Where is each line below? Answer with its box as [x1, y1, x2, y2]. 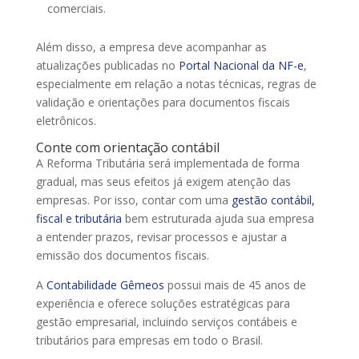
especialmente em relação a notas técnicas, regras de [35, 75, 317, 91]
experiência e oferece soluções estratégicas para [35, 295, 290, 311]
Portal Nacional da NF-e [178, 57, 304, 73]
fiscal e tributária [35, 210, 122, 226]
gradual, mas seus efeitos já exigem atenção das [35, 173, 291, 189]
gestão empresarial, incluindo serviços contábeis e [35, 313, 297, 329]
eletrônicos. [35, 112, 96, 128]
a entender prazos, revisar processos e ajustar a [35, 228, 287, 244]
